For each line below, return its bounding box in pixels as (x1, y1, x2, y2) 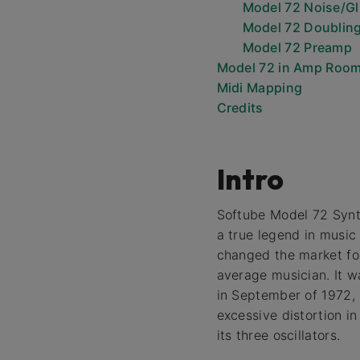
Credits (216, 100, 264, 116)
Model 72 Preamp (242, 39, 352, 55)
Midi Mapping (216, 80, 303, 96)
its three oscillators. (216, 327, 341, 344)
